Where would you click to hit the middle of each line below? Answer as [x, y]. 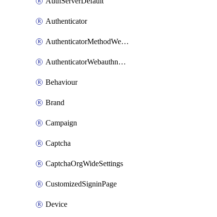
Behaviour [62, 82]
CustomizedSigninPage [81, 184]
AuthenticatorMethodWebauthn [125, 41]
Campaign [61, 123]
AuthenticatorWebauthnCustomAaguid [122, 62]
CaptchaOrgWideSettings [84, 163]
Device [56, 204]
